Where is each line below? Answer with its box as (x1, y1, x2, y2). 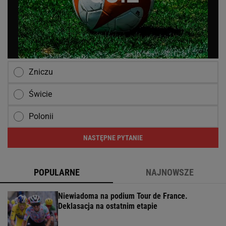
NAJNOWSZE (145, 167, 194, 178)
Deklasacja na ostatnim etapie (58, 201, 157, 211)
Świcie (29, 89, 52, 99)
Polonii (29, 111, 53, 122)
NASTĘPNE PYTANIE (83, 134, 143, 142)
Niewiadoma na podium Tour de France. (58, 191, 188, 201)
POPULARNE (33, 167, 80, 178)
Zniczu (29, 67, 53, 77)
